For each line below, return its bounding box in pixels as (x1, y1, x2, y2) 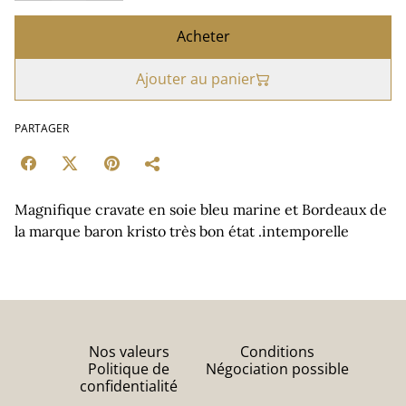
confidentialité (80, 376, 178, 396)
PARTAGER (14, 121, 69, 136)
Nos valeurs (88, 342, 169, 362)
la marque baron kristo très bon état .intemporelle (14, 222, 349, 240)
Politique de (88, 359, 169, 379)
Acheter (176, 26, 230, 46)
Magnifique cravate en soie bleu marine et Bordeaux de (14, 200, 387, 218)
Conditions (240, 342, 314, 362)
